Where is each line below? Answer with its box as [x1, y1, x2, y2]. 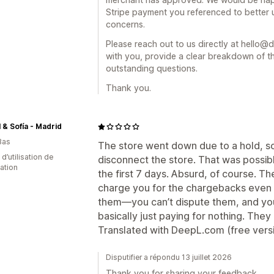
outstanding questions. [106, 63, 198, 73]
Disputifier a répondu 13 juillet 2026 [106, 253, 232, 262]
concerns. [106, 19, 145, 29]
